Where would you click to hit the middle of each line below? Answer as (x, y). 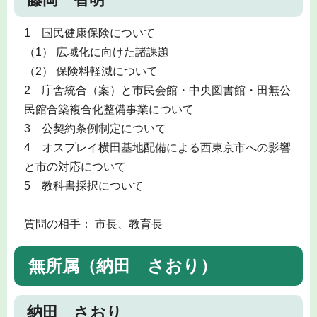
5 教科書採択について (83, 186)
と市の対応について (75, 167)
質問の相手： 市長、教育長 (93, 224)
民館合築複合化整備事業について (109, 110)
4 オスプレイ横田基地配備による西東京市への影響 (157, 148)
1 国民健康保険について (89, 33)
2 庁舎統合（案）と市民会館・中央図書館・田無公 (157, 91)
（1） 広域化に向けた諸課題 (96, 52)
